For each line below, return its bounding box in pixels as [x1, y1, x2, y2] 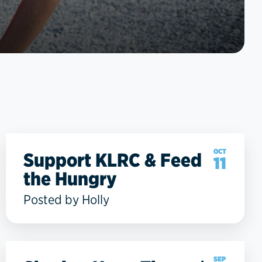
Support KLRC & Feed [23, 148, 202, 171]
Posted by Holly [23, 191, 109, 207]
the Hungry [23, 167, 117, 190]
